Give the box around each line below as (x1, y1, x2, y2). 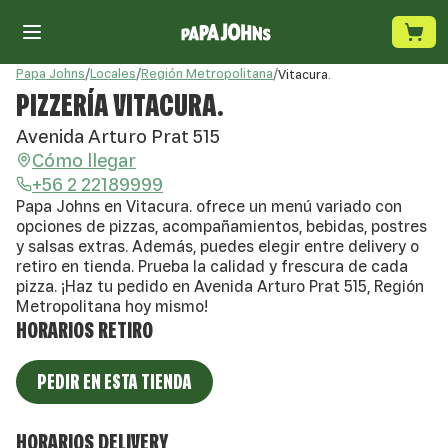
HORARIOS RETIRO (16, 317, 153, 343)
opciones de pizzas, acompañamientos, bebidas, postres (16, 217, 427, 235)
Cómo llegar (32, 149, 136, 171)
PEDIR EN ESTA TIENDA (37, 370, 192, 393)
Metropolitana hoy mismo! (16, 297, 208, 315)
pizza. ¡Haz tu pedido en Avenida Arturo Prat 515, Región (16, 277, 424, 295)
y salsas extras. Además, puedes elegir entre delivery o (16, 237, 419, 255)
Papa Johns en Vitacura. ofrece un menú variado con (16, 197, 402, 215)
